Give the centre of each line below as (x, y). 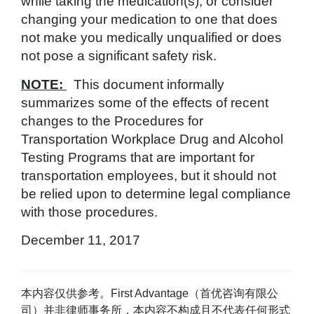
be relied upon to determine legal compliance (156, 193)
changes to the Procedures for (112, 121)
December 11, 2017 (81, 240)
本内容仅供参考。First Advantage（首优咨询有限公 (150, 294)
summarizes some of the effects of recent (145, 102)
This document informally (145, 84)
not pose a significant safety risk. (119, 56)
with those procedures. (89, 212)
